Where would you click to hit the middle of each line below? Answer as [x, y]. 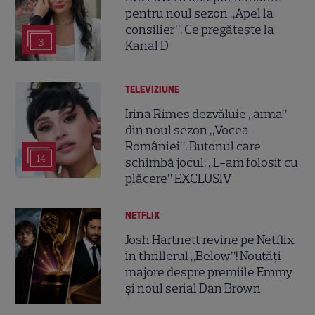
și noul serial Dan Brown [193, 289]
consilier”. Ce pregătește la [200, 30]
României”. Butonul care [193, 147]
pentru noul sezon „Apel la [200, 14]
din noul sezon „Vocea [187, 130]
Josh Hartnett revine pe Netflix [210, 240]
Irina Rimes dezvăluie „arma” [206, 114]
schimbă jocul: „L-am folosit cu [212, 163]
